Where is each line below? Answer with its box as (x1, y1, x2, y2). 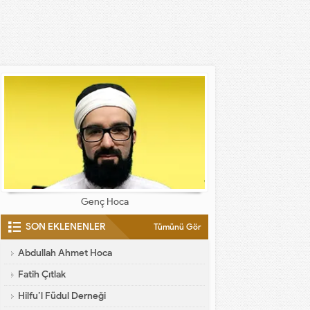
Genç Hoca (80, 196, 129, 208)
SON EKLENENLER (26, 221, 105, 232)
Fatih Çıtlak (18, 268, 66, 280)
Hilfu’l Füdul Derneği (18, 290, 106, 302)
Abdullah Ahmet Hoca (18, 247, 112, 259)
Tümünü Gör (154, 221, 201, 232)
